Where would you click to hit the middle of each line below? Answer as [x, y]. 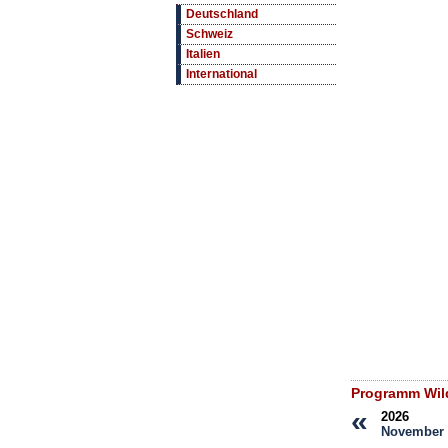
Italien [202, 54]
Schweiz [209, 34]
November [412, 432]
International [221, 74]
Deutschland [221, 14]
